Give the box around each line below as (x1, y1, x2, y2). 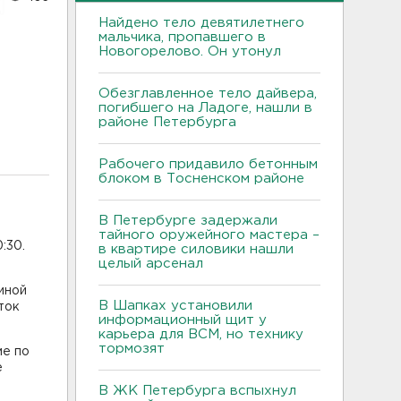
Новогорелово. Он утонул (98, 45, 286, 57)
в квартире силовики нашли (98, 243, 294, 255)
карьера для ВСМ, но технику (98, 328, 303, 340)
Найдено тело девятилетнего (98, 16, 304, 29)
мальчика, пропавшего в (98, 30, 266, 43)
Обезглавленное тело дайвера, (98, 87, 317, 99)
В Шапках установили (98, 299, 252, 311)
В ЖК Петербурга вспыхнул (98, 384, 296, 397)
